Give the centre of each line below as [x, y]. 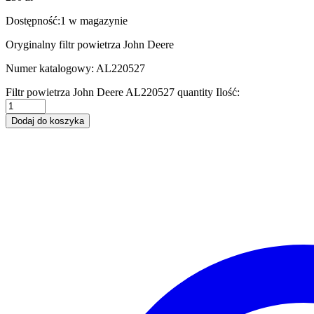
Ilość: [228, 92]
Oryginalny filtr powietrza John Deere [90, 44]
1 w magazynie [94, 20]
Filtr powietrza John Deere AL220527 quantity [109, 92]
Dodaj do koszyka [48, 121]
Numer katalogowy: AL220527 [75, 68]
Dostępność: [33, 20]
